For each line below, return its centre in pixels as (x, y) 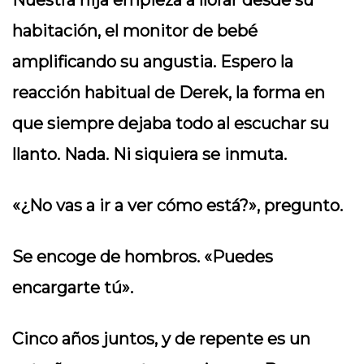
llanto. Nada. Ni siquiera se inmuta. (149, 154)
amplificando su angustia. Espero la (153, 62)
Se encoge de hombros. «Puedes (143, 257)
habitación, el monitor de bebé (135, 31)
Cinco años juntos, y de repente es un (161, 339)
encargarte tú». (73, 288)
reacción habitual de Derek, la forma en (169, 93)
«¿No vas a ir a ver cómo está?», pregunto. (178, 206)
